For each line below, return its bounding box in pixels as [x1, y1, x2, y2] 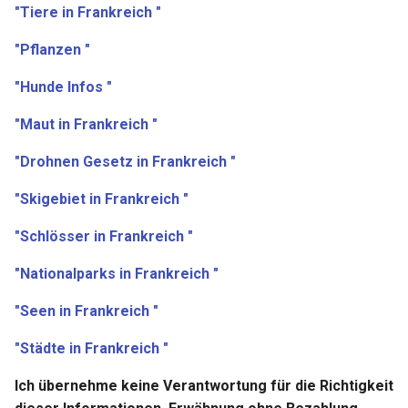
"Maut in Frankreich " [15, 116, 158, 134]
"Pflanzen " [15, 41, 90, 59]
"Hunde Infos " [15, 78, 112, 97]
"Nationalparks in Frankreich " [15, 265, 219, 283]
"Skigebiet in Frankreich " [15, 190, 189, 209]
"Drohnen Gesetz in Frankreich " [15, 153, 236, 171]
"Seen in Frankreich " [15, 302, 158, 321]
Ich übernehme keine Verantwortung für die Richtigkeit [15, 377, 393, 395]
